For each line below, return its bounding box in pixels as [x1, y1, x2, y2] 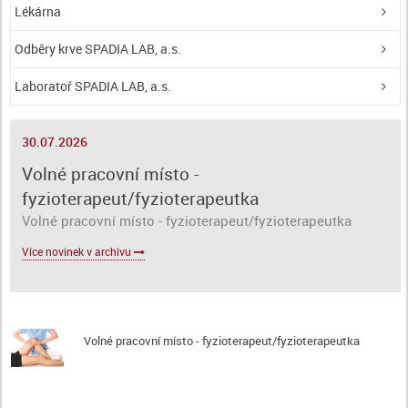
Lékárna [21, 3, 61, 20]
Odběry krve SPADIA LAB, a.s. [23, 40, 181, 57]
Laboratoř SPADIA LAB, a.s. [21, 77, 171, 95]
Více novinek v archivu [21, 244, 134, 259]
